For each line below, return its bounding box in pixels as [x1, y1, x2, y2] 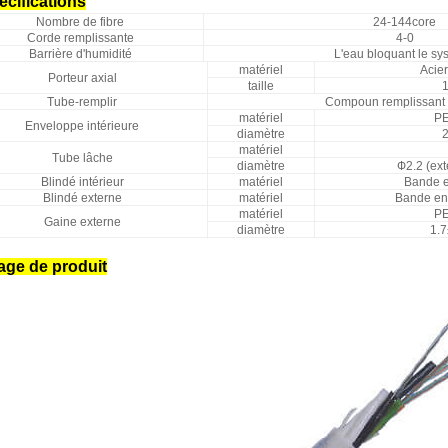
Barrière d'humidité [28, 47, 132, 61]
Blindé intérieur [40, 175, 124, 189]
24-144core [373, 15, 436, 29]
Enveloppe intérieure [25, 119, 139, 133]
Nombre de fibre [36, 15, 124, 29]
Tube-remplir [47, 95, 117, 109]
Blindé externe [42, 191, 122, 205]
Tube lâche [51, 151, 113, 165]
